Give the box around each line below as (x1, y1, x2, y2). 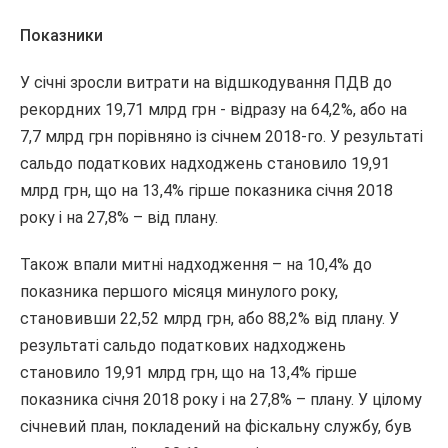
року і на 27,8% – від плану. (20, 208, 218, 227)
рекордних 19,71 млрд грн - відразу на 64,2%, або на (20, 100, 407, 119)
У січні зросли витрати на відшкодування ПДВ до (20, 73, 392, 92)
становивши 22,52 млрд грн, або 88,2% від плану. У (20, 309, 399, 328)
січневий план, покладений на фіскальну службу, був (20, 417, 412, 436)
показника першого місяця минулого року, (20, 282, 338, 301)
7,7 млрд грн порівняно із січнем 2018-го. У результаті (20, 127, 423, 146)
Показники (20, 26, 103, 45)
